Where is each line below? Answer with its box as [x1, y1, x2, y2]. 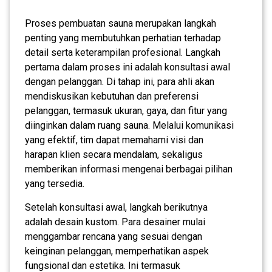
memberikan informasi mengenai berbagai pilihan [25, 163, 233, 175]
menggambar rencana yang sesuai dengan [25, 230, 202, 242]
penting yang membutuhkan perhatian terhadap [25, 32, 221, 44]
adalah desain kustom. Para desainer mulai [25, 216, 205, 228]
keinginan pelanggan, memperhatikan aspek [25, 245, 209, 257]
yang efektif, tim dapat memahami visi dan [25, 134, 203, 146]
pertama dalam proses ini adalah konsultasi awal [25, 61, 230, 73]
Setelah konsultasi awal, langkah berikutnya [25, 201, 208, 213]
